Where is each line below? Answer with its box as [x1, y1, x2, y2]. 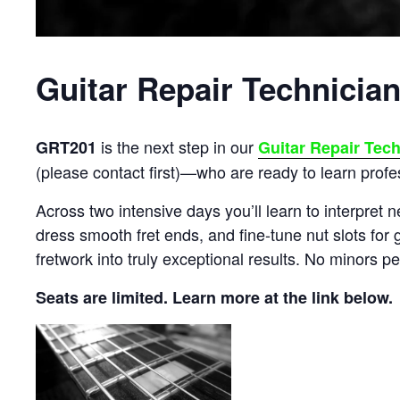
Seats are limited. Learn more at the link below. [36, 286, 393, 310]
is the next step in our [96, 135, 258, 159]
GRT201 [36, 136, 96, 160]
